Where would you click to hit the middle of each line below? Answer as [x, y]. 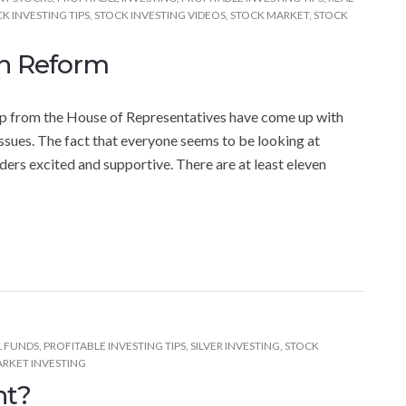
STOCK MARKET [270, 14]
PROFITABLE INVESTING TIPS [115, 345]
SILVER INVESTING [235, 345]
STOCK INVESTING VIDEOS [160, 14]
